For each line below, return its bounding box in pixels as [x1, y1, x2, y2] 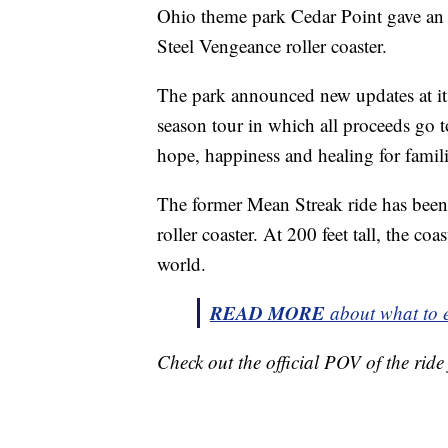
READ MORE [210, 299, 325, 327]
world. [157, 251, 206, 277]
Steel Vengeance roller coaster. [157, 33, 387, 59]
